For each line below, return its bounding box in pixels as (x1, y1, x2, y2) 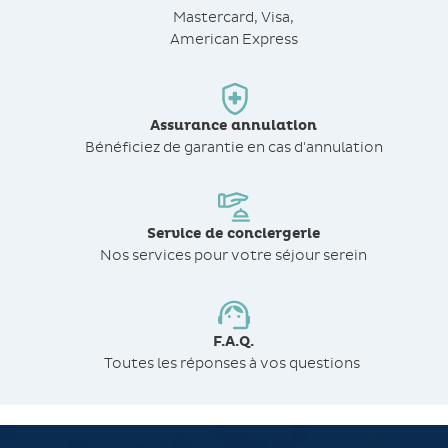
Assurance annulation (150, 117, 318, 134)
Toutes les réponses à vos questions (104, 355, 364, 372)
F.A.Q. (213, 333, 255, 350)
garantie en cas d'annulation (184, 139, 383, 156)
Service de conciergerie (147, 225, 321, 242)
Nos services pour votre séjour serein (100, 247, 368, 264)
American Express (170, 31, 298, 48)
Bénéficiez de (85, 139, 184, 156)
